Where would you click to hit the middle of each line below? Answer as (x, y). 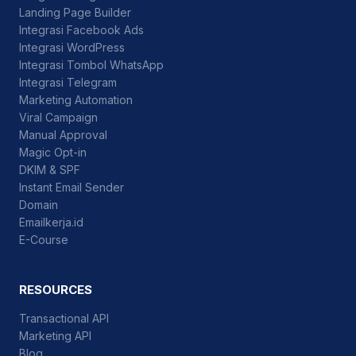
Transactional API (64, 318)
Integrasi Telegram (68, 82)
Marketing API (55, 335)
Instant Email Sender (72, 187)
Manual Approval (63, 134)
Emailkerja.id (51, 222)
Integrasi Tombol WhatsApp (91, 64)
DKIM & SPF (50, 169)
